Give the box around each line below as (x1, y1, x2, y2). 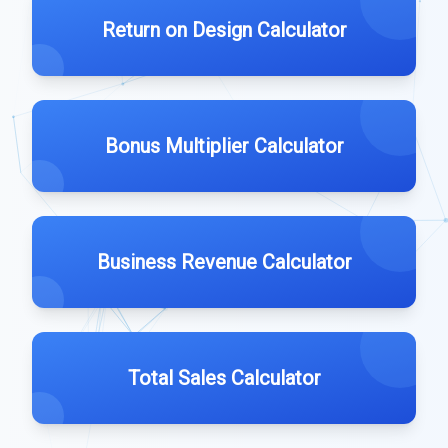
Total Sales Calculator (127, 366, 321, 390)
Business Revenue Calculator (96, 250, 352, 274)
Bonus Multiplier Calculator (104, 134, 344, 158)
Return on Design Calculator (101, 18, 347, 42)
